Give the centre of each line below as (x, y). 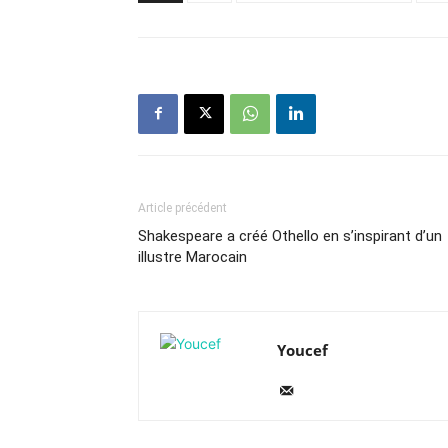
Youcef (302, 349)
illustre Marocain (192, 256)
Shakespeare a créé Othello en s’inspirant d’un (290, 235)
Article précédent (182, 207)
